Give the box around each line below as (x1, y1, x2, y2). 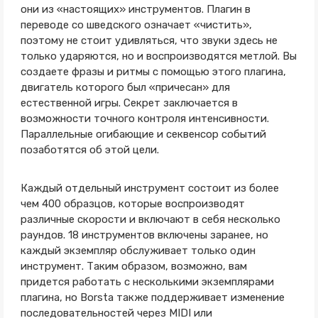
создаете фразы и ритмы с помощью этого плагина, (20, 65, 286, 78)
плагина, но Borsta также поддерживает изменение (20, 291, 285, 304)
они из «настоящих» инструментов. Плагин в (20, 3, 251, 16)
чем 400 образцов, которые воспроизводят (20, 197, 245, 210)
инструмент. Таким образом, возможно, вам (20, 260, 247, 273)
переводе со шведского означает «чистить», (20, 18, 252, 31)
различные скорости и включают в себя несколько (20, 213, 280, 226)
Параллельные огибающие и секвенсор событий (20, 128, 266, 141)
